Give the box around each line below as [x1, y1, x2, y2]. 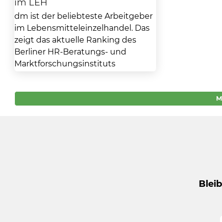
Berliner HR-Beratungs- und [14, 47, 126, 56]
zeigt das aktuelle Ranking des [14, 35, 136, 45]
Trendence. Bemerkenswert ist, [14, 70, 139, 80]
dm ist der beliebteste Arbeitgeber [14, 11, 153, 21]
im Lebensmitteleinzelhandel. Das [14, 23, 150, 33]
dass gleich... [14, 82, 63, 92]
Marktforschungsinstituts [14, 58, 115, 68]
